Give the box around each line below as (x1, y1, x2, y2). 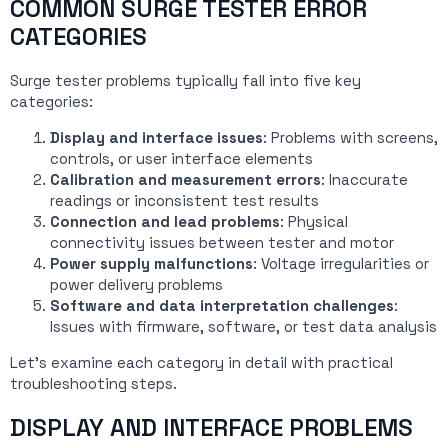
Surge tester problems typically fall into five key (10, 71, 361, 91)
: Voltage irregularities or (253, 254, 429, 274)
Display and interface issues (50, 128, 263, 148)
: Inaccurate (321, 170, 408, 190)
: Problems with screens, (263, 128, 438, 148)
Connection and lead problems (50, 212, 280, 232)
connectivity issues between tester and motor (50, 233, 394, 253)
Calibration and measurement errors (50, 170, 321, 190)
